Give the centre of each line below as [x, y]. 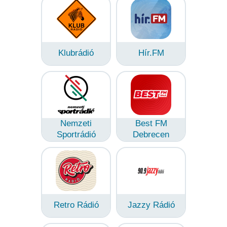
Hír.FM [151, 53]
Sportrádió [76, 134]
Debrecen [151, 134]
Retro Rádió [76, 205]
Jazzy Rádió [151, 205]
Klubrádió [76, 53]
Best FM [151, 123]
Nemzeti [76, 123]
